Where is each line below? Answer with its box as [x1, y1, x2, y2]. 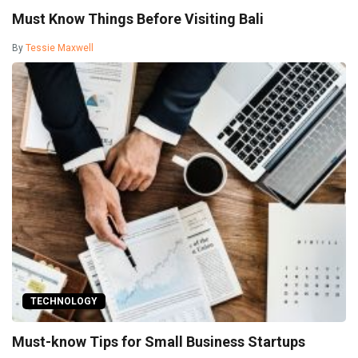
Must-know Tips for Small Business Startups [12, 332, 305, 350]
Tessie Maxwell [26, 42, 93, 54]
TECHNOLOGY [30, 295, 97, 307]
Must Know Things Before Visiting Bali [12, 10, 264, 28]
